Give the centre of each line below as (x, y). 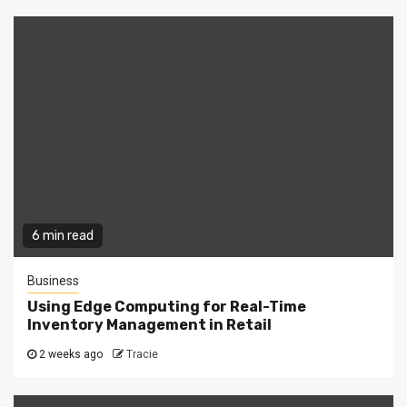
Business (53, 281)
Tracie (142, 355)
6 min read (63, 236)
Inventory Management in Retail (149, 325)
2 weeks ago (71, 355)
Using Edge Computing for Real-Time (167, 307)
